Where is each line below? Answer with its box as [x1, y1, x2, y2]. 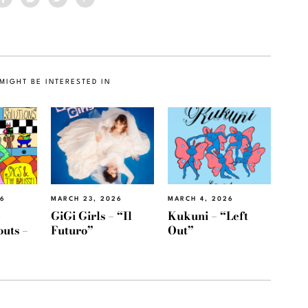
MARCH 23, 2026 [51, 196, 122, 203]
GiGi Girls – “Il [51, 206, 132, 225]
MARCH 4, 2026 [168, 196, 234, 203]
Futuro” [51, 221, 93, 239]
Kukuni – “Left [168, 206, 248, 225]
